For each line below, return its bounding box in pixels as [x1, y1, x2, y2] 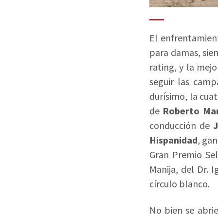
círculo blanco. [149, 178, 210, 190]
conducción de [149, 119, 213, 132]
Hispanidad [149, 134, 198, 146]
